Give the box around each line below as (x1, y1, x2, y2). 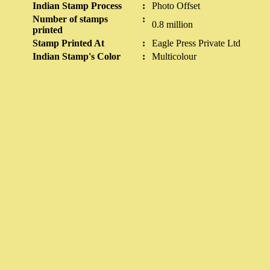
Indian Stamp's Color (33, 51, 121, 61)
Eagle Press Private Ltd (152, 38, 240, 48)
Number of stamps (33, 14, 108, 24)
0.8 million (152, 19, 193, 30)
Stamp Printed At (33, 38, 104, 48)
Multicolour (152, 51, 196, 61)
